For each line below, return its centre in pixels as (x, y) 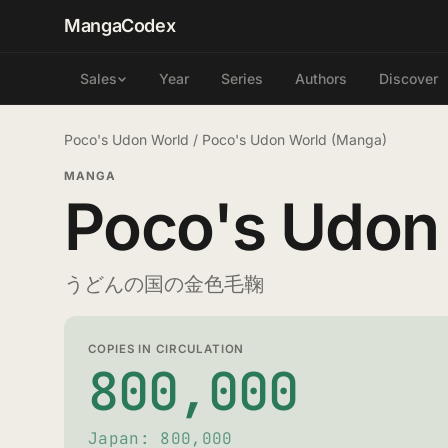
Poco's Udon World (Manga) (294, 139)
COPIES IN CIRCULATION (166, 349)
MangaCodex (120, 25)
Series (242, 78)
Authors (321, 78)
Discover (408, 78)
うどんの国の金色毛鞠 (164, 284)
